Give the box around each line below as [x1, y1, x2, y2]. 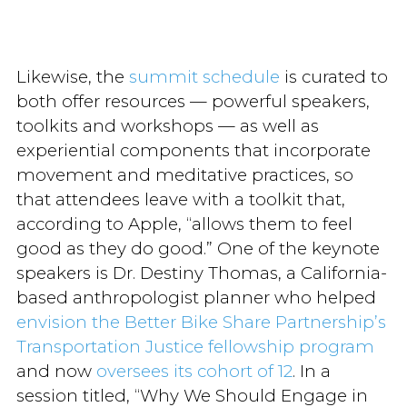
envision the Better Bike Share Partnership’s [15, 312, 386, 333]
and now [15, 361, 96, 382]
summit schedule [128, 66, 280, 88]
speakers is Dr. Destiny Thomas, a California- [15, 263, 387, 284]
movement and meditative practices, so [15, 164, 353, 186]
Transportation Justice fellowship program [15, 336, 374, 358]
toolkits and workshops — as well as [15, 115, 319, 137]
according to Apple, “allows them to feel [15, 213, 352, 235]
